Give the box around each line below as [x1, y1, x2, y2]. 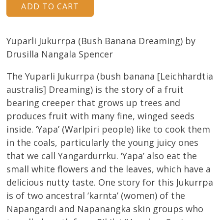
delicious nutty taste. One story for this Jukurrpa [6, 176, 214, 189]
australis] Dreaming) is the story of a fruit [6, 83, 184, 96]
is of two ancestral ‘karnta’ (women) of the [6, 190, 186, 202]
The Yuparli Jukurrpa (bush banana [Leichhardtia [6, 70, 214, 82]
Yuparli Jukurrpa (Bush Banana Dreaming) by [6, 35, 196, 47]
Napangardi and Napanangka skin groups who [6, 203, 204, 215]
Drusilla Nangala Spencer [6, 48, 113, 60]
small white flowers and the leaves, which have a [6, 163, 211, 175]
